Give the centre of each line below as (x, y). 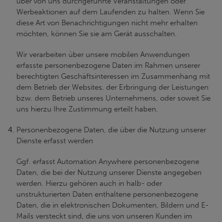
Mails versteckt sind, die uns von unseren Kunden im (104, 216)
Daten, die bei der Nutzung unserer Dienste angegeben (109, 172)
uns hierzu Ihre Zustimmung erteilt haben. (87, 109)
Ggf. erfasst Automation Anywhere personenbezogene (108, 162)
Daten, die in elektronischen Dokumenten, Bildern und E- (112, 205)
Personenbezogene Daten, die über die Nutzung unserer (111, 130)
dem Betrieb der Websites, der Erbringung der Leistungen (112, 87)
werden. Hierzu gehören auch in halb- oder (89, 183)
